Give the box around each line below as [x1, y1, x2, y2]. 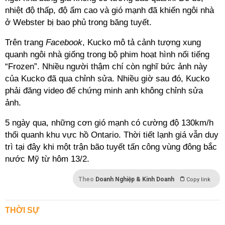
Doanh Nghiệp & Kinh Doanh [95, 176, 174, 183]
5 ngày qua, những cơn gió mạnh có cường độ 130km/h [5, 118, 213, 128]
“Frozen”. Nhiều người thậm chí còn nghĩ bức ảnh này [5, 62, 207, 71]
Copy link [186, 176, 210, 183]
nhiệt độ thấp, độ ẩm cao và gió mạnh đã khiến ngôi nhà [5, 6, 214, 15]
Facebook [43, 38, 82, 47]
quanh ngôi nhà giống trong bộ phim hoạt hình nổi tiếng [5, 50, 209, 59]
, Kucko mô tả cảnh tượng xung [82, 38, 201, 47]
